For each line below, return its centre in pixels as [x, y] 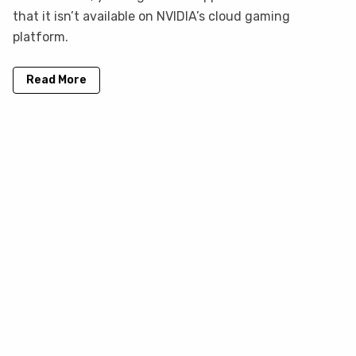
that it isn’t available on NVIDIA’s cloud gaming [151, 17]
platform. [41, 37]
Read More [56, 80]
